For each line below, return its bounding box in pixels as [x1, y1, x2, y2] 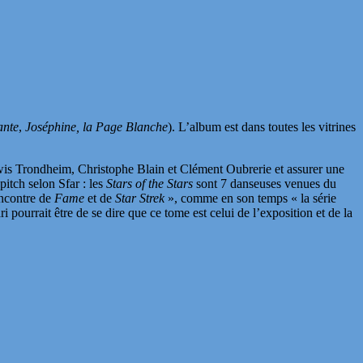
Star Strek [115, 190, 168, 205]
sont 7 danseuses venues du [193, 176, 336, 190]
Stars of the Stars [106, 176, 193, 190]
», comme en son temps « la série [168, 190, 336, 205]
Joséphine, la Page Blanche [25, 119, 168, 134]
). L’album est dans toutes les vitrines [168, 119, 356, 134]
